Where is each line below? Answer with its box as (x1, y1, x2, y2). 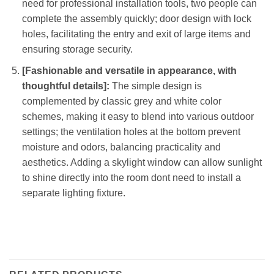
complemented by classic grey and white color (21, 95, 221, 106)
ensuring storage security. (21, 44, 133, 55)
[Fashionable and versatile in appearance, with (21, 65, 237, 76)
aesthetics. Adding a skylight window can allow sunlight (21, 157, 262, 168)
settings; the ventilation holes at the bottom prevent (21, 126, 240, 137)
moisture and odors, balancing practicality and (21, 141, 221, 152)
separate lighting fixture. (21, 187, 125, 198)
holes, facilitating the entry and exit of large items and (21, 29, 251, 40)
